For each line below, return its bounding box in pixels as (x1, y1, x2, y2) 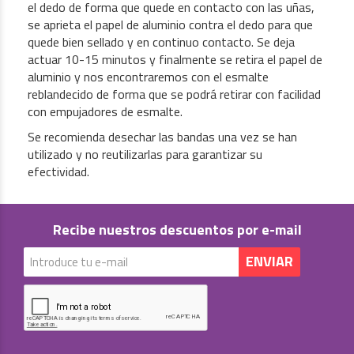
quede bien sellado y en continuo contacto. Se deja (28, 32, 295, 52)
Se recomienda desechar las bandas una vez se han (28, 127, 297, 147)
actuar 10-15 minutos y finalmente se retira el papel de (28, 50, 322, 70)
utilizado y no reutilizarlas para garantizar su (28, 145, 262, 164)
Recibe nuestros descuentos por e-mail (52, 219, 302, 241)
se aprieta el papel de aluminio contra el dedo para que (28, 15, 313, 35)
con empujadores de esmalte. (28, 102, 183, 122)
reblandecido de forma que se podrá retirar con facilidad (28, 85, 321, 104)
